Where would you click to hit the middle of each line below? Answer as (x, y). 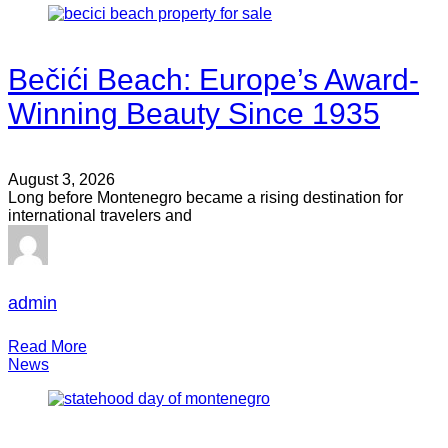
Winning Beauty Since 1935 (194, 114)
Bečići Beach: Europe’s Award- (213, 80)
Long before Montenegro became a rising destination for (205, 198)
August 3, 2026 (61, 180)
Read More (47, 346)
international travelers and (100, 216)
